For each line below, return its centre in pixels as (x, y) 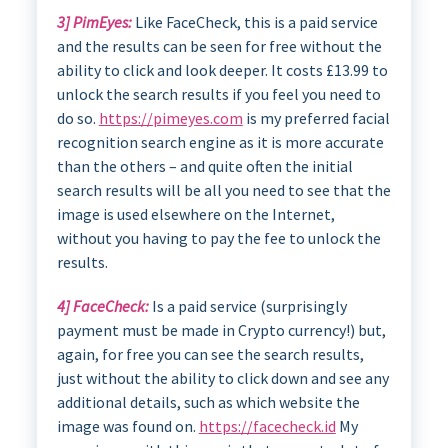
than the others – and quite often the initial (204, 165)
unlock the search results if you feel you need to (218, 93)
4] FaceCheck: (104, 305)
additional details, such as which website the (208, 401)
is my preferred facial (316, 117)
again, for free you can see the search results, (210, 353)
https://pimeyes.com (170, 117)
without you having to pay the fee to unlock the (218, 237)
